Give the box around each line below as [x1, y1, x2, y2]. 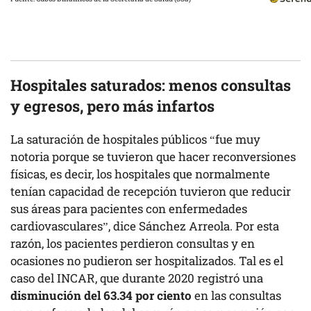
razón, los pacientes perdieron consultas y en [10, 235, 255, 251]
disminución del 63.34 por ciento [10, 287, 194, 303]
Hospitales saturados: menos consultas [10, 74, 291, 95]
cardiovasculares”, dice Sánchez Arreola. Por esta [10, 217, 279, 234]
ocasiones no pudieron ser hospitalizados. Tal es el [10, 252, 283, 269]
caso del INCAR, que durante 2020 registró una [10, 269, 263, 286]
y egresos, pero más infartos [10, 95, 215, 116]
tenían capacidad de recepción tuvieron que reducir [10, 183, 291, 199]
